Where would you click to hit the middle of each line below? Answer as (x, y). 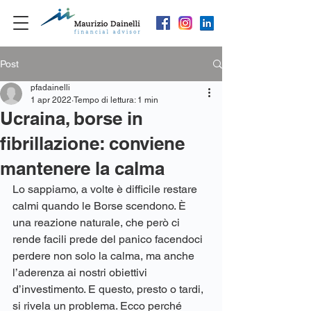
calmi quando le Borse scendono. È (101, 206)
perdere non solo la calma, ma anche (105, 256)
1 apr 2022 (51, 100)
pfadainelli (50, 87)
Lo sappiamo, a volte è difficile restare (106, 189)
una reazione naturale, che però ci (98, 222)
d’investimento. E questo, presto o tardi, (109, 289)
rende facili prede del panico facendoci (109, 239)
